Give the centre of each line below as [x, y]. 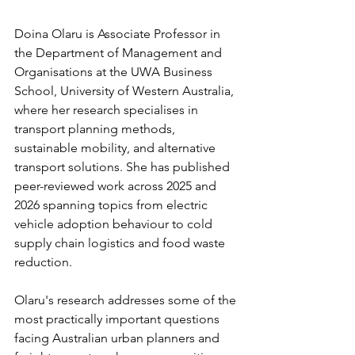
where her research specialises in [108, 109]
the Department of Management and [120, 52]
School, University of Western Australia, [126, 90]
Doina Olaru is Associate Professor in [119, 33]
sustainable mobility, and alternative [116, 147]
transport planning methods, [96, 128]
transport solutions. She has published [124, 166]
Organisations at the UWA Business [115, 71]
